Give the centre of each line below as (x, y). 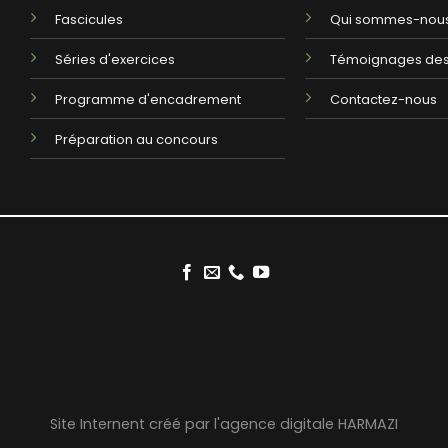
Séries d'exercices (115, 59)
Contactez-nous (383, 99)
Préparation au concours (137, 139)
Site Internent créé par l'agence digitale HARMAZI (224, 423)
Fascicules (89, 19)
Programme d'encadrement (148, 99)
